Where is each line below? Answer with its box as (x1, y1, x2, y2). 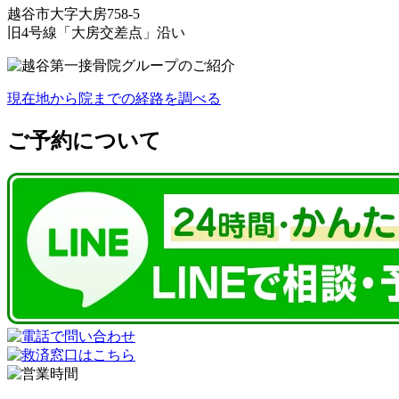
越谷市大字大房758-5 (7, 5, 140, 21)
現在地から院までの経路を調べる (7, 90, 221, 106)
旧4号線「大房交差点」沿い (7, 24, 185, 40)
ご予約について (7, 128, 161, 152)
